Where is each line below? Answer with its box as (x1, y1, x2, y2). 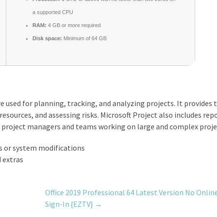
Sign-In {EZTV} (45, 199, 94, 209)
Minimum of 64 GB (62, 35, 107, 41)
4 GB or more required (46, 22, 101, 28)
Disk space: (32, 35, 62, 41)
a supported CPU (32, 9, 73, 15)
